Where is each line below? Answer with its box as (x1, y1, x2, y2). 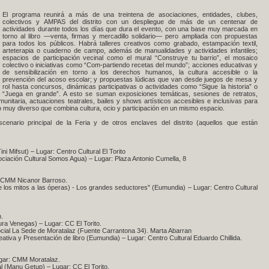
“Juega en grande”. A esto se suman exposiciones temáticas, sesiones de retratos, (2, 90, 258, 97)
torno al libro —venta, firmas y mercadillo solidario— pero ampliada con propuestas (2, 32, 258, 40)
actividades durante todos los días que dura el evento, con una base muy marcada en (2, 25, 258, 32)
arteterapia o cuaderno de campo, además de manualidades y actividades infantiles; (2, 47, 258, 54)
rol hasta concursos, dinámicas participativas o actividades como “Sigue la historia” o (2, 83, 258, 90)
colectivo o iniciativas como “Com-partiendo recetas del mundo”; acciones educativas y (2, 61, 258, 68)
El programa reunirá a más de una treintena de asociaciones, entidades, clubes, (2, 11, 258, 18)
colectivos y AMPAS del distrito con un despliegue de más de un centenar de (2, 18, 258, 25)
